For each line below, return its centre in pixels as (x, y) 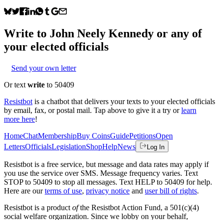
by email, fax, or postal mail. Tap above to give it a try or (92, 110)
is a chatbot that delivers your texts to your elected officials (125, 101)
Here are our (23, 191)
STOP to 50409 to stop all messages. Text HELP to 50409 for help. (108, 182)
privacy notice (108, 191)
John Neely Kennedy (102, 33)
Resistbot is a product (38, 207)
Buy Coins (93, 136)
